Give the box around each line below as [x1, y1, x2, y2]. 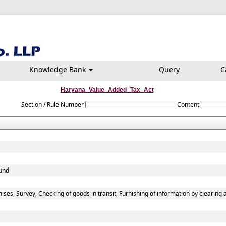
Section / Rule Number [21, 100, 84, 109]
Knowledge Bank [29, 65, 88, 74]
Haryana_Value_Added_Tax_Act [60, 86, 154, 93]
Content [177, 100, 200, 109]
